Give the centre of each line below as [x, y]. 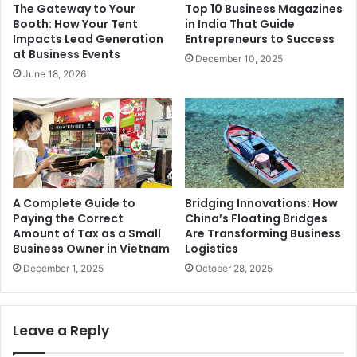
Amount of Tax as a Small [87, 234]
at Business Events [67, 55]
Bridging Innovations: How [261, 204]
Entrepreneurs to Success [260, 39]
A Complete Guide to [74, 204]
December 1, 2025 [63, 269]
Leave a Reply [61, 331]
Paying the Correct [68, 219]
